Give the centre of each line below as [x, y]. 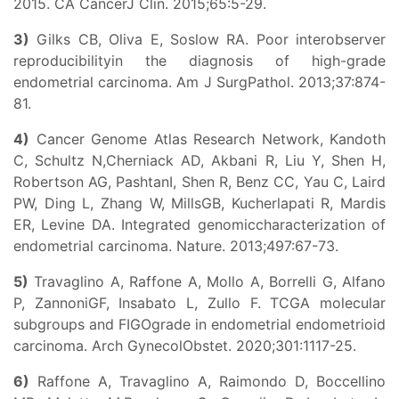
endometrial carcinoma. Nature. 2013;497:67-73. [176, 246]
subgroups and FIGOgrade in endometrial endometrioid [199, 324]
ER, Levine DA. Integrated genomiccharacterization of [199, 224]
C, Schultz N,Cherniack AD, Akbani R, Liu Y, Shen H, [199, 160]
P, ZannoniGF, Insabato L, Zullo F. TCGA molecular [199, 303]
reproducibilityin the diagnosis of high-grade [199, 61]
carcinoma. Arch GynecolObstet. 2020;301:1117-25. [185, 346]
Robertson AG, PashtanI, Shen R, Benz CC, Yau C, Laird [199, 182]
